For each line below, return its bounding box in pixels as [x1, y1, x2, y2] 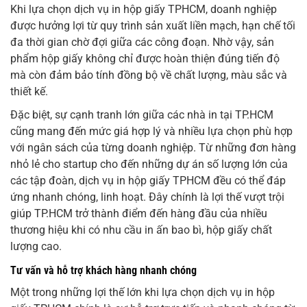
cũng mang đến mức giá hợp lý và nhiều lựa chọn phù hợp [10, 125, 293, 138]
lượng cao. [10, 240, 62, 254]
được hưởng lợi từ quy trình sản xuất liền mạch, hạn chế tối [10, 19, 295, 33]
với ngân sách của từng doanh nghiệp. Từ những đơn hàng [10, 141, 296, 155]
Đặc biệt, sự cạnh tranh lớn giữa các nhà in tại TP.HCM [10, 108, 273, 122]
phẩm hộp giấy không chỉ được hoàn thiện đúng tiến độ [10, 52, 280, 66]
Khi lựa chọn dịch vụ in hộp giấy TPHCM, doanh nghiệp [10, 3, 277, 16]
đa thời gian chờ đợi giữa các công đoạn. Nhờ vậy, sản [10, 36, 274, 49]
